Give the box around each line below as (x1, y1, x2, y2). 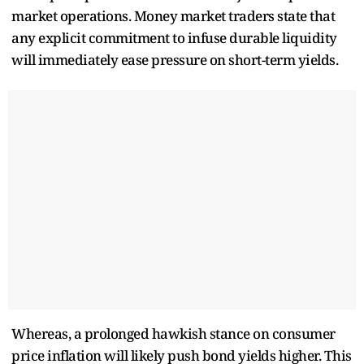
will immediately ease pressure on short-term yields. (11, 50, 338, 69)
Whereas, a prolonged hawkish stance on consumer (11, 323, 336, 343)
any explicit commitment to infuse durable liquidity (11, 28, 337, 47)
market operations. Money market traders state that (11, 6, 335, 25)
